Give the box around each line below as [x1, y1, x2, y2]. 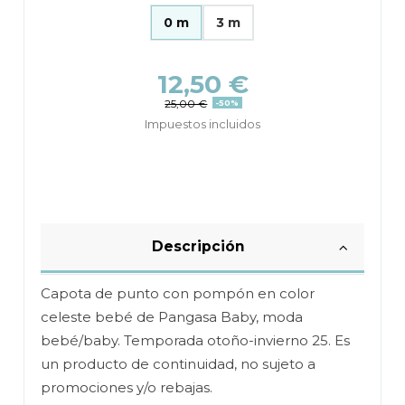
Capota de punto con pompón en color [41, 284, 316, 302]
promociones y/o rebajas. [41, 378, 213, 396]
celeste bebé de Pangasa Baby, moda [41, 307, 304, 325]
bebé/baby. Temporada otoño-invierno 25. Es [41, 331, 351, 349]
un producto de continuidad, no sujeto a [41, 354, 316, 372]
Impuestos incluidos [145, 116, 260, 131]
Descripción [151, 237, 245, 255]
